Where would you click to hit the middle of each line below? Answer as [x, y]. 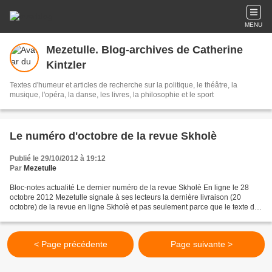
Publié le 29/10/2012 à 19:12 [58, 158]
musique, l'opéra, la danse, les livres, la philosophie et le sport [112, 95]
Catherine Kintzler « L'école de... [63, 217]
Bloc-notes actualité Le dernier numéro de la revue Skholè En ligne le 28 [129, 188]
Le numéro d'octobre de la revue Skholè [113, 136]
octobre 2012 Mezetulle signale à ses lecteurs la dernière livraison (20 [125, 197]
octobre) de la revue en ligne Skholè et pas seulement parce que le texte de [134, 207]
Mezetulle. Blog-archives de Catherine [144, 50]
